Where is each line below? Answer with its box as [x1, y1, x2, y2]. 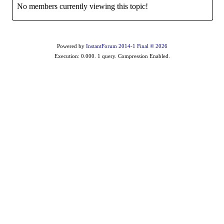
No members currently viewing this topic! [17, 2, 148, 10]
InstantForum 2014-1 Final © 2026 [85, 43, 167, 49]
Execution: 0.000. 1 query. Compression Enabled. [54, 53, 170, 59]
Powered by [56, 43, 86, 49]
